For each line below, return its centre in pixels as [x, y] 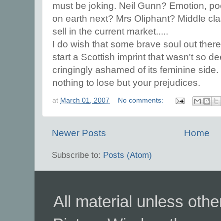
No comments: [142, 100]
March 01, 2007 [85, 100]
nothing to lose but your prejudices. [126, 83]
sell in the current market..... [110, 32]
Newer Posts [79, 133]
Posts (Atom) [128, 155]
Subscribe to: [77, 155]
